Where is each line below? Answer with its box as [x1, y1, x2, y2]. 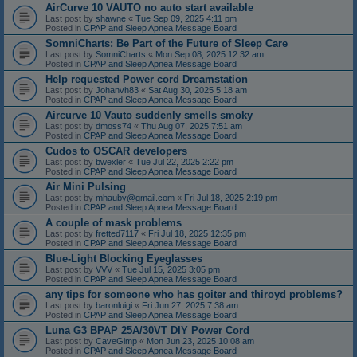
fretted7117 [96, 229, 139, 239]
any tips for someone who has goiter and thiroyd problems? [45, 288, 343, 301]
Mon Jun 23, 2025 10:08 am [147, 336, 254, 347]
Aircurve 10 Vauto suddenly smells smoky [45, 109, 253, 122]
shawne [96, 14, 126, 24]
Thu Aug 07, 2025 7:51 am [141, 121, 242, 131]
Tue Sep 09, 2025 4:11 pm [135, 14, 237, 24]
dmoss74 [96, 121, 131, 131]
